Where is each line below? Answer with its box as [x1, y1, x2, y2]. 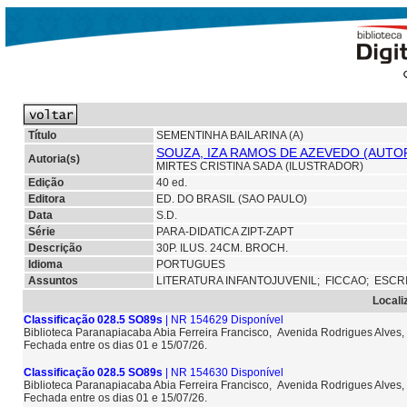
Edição [28, 176, 64, 189]
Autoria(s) [28, 153, 80, 165]
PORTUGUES [156, 258, 225, 271]
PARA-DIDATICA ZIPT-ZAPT [156, 225, 293, 238]
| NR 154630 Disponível [163, 366, 283, 379]
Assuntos [28, 274, 78, 287]
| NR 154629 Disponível [163, 313, 283, 326]
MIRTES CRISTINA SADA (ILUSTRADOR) [156, 160, 363, 173]
